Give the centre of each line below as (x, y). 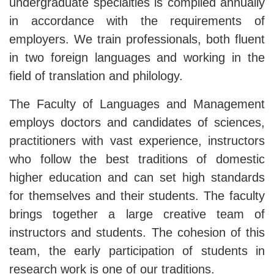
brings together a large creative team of (137, 214)
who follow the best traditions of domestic (137, 159)
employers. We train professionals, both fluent (137, 39)
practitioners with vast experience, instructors (137, 141)
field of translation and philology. (96, 76)
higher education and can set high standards (137, 178)
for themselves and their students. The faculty (137, 196)
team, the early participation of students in (137, 251)
